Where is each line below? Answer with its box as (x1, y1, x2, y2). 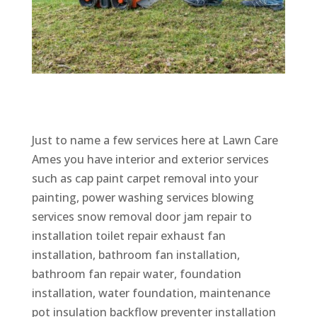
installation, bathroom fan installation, (31, 246, 240, 263)
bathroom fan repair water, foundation (31, 265, 241, 282)
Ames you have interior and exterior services (31, 151, 269, 167)
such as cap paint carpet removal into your (31, 170, 258, 186)
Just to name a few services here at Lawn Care (31, 132, 278, 148)
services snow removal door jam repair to (31, 208, 252, 224)
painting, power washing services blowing (31, 189, 254, 205)
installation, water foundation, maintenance (31, 284, 270, 301)
